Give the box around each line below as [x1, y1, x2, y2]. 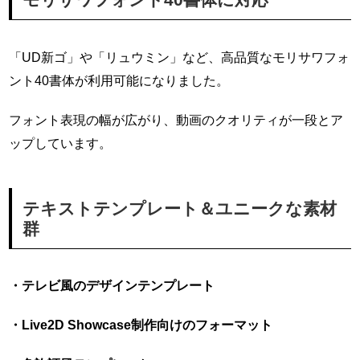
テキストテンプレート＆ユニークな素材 [22, 198, 337, 218]
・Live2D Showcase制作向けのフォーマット [9, 317, 273, 333]
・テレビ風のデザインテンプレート [9, 278, 215, 293]
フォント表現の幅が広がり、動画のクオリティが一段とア [9, 112, 344, 127]
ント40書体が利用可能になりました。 [9, 72, 230, 88]
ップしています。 [9, 135, 112, 150]
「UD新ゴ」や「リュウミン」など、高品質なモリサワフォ [9, 49, 350, 64]
